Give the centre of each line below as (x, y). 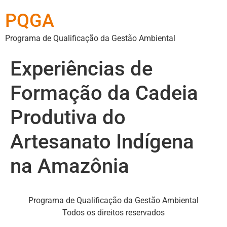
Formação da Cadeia (104, 93)
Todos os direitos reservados (113, 213)
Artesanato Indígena (102, 142)
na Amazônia (70, 166)
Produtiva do (68, 117)
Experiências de (81, 69)
